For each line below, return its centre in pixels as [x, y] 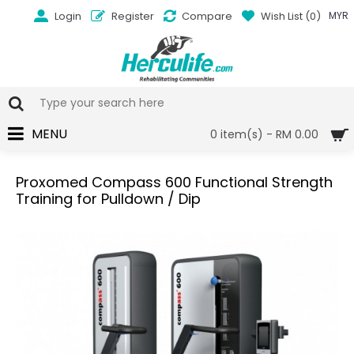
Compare [207, 16]
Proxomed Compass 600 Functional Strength [174, 182]
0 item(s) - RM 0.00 [264, 134]
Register [132, 16]
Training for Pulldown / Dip [108, 199]
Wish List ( [285, 16]
